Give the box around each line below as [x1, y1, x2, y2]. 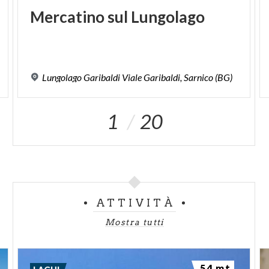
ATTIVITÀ [96, 196, 176, 209]
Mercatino [30, 7, 105, 26]
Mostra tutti [105, 217, 164, 227]
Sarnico [184, 71, 214, 83]
